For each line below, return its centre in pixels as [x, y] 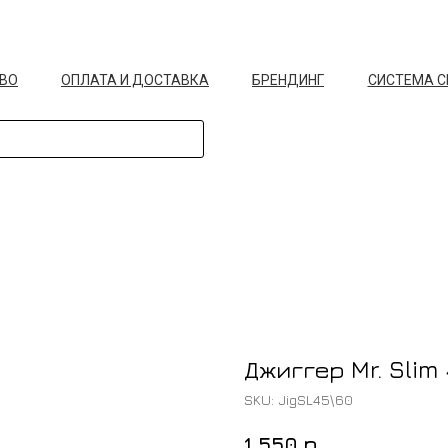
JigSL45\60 [315, 399]
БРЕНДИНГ [288, 80]
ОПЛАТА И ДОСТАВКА [135, 80]
